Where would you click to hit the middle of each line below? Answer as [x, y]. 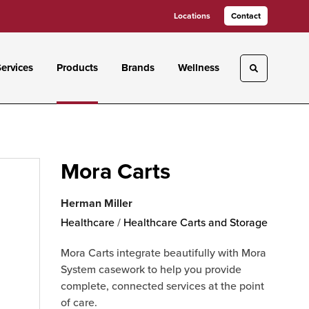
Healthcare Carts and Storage [196, 223]
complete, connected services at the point [162, 286]
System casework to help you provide [151, 270]
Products [78, 68]
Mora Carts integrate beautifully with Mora [163, 253]
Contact [246, 16]
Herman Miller [97, 203]
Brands [138, 68]
